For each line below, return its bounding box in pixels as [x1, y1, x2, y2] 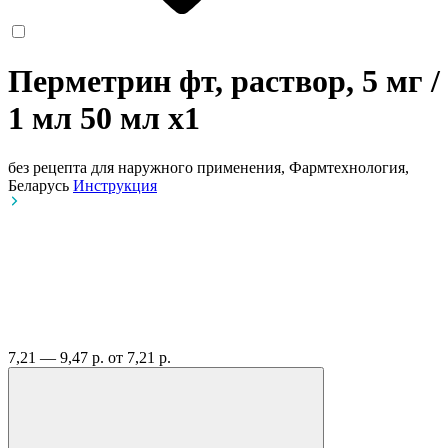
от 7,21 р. [108, 348, 171, 366]
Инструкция [73, 176, 157, 194]
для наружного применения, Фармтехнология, [91, 158, 409, 176]
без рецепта [8, 158, 87, 176]
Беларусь [8, 176, 73, 194]
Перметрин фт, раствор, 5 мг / [8, 63, 440, 100]
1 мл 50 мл [8, 100, 168, 137]
